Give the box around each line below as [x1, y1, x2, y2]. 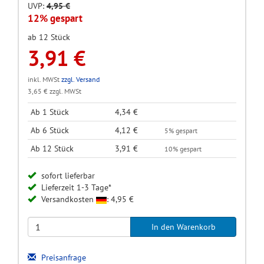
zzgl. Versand [61, 75, 100, 84]
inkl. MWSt [28, 75, 61, 84]
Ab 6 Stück [31, 125, 69, 136]
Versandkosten [39, 194, 96, 205]
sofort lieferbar [39, 170, 95, 181]
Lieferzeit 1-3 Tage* [39, 182, 111, 193]
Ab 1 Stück [31, 107, 69, 118]
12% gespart [28, 12, 82, 25]
